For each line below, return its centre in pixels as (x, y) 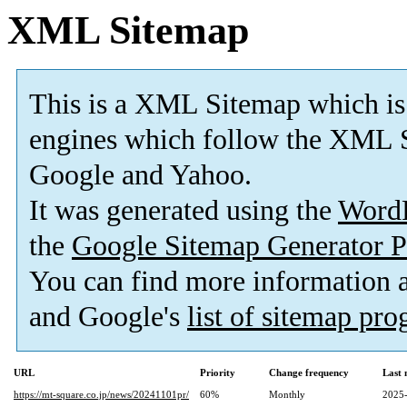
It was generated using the (184, 211)
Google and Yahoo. (140, 175)
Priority (218, 373)
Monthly (287, 395)
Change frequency (309, 373)
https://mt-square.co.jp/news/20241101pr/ (101, 395)
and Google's (108, 317)
